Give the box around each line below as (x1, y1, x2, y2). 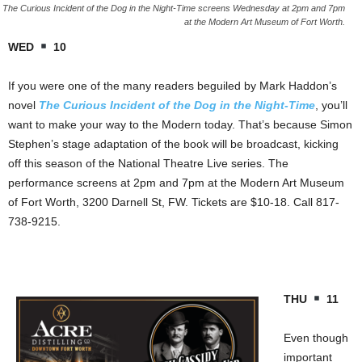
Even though (284, 330, 348, 344)
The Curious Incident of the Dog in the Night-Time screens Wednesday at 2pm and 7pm (2, 2, 345, 13)
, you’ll (315, 98, 347, 112)
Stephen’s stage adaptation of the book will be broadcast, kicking (8, 137, 339, 150)
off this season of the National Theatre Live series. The (8, 156, 288, 170)
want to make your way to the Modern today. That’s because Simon (8, 117, 352, 131)
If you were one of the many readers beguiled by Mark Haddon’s (8, 78, 337, 92)
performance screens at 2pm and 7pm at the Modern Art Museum (8, 175, 344, 189)
